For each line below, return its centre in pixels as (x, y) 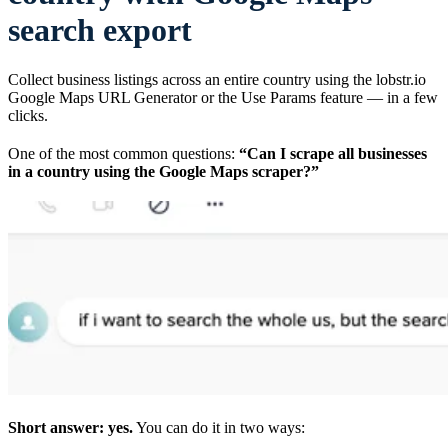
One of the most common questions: (123, 153)
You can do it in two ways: (219, 427)
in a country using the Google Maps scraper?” (163, 171)
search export (100, 30)
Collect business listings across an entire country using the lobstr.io (217, 79)
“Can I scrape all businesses (333, 153)
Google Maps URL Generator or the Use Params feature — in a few (223, 97)
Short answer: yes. (70, 427)
